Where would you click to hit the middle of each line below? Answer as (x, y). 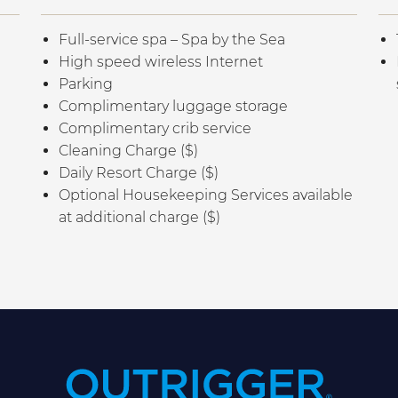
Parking (86, 84)
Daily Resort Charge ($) (139, 173)
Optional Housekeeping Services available (206, 195)
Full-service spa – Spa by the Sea (172, 40)
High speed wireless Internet (161, 62)
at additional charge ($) (139, 218)
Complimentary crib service (155, 129)
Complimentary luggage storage (173, 107)
